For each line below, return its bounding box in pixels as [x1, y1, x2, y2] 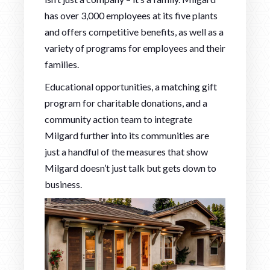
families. [45, 58, 79, 70]
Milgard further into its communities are [45, 129, 209, 141]
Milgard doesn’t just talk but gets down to [45, 162, 216, 174]
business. [45, 178, 82, 190]
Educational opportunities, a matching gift [45, 80, 217, 92]
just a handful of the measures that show [45, 145, 208, 157]
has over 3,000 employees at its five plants [45, 9, 218, 21]
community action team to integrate [45, 113, 192, 125]
